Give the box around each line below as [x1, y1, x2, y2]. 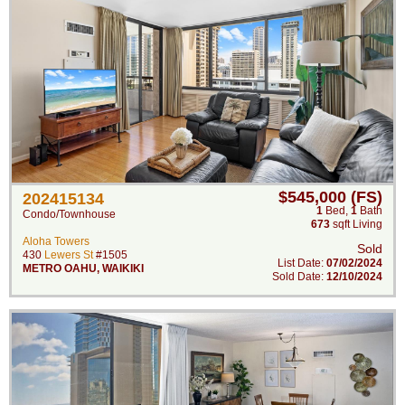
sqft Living [330, 218, 382, 231]
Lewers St [44, 249, 93, 261]
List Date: [278, 257, 326, 269]
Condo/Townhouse [23, 208, 116, 221]
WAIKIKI [102, 262, 144, 275]
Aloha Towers [23, 235, 89, 248]
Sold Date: [272, 270, 326, 283]
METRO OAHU [23, 262, 97, 275]
